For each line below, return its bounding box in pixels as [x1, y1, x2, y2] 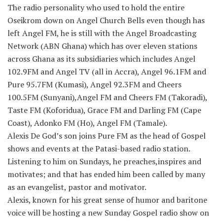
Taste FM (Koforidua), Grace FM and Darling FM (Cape [7, 105, 201, 116]
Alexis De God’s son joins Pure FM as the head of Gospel [7, 130, 206, 142]
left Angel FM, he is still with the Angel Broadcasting [7, 28, 196, 39]
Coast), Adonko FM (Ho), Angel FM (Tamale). [7, 117, 167, 129]
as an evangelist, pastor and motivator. [7, 182, 147, 193]
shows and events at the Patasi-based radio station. [7, 143, 190, 154]
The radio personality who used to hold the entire [7, 2, 184, 13]
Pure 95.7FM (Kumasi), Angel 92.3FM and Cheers [7, 79, 182, 90]
